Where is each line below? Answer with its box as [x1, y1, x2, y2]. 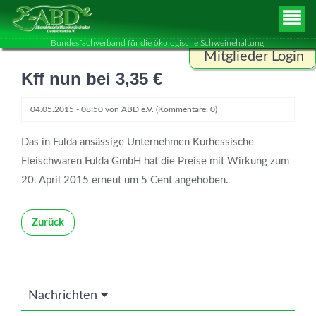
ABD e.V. [121, 105, 154, 114]
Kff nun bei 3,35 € [21, 69, 162, 89]
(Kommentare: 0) [154, 105, 217, 114]
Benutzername [204, 76, 270, 87]
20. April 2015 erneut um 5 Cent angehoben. [21, 175, 229, 186]
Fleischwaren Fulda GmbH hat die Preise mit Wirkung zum [21, 156, 289, 167]
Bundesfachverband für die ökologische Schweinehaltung [50, 39, 266, 47]
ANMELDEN [219, 196, 277, 207]
